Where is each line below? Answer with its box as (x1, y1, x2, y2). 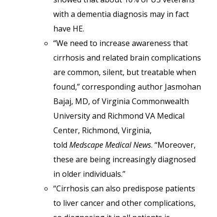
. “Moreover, (151, 139, 196, 150)
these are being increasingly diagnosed (53, 154, 196, 165)
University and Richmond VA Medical (53, 110, 185, 121)
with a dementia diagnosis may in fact (53, 9, 189, 19)
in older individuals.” (53, 169, 125, 179)
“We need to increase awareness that (53, 38, 188, 48)
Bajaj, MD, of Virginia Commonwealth (53, 96, 189, 107)
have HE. (53, 23, 84, 34)
